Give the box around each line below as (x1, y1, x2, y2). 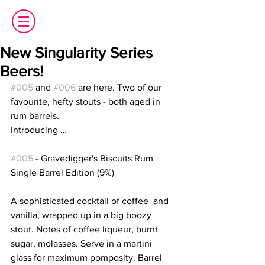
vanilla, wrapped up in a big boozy (11, 209, 154, 220)
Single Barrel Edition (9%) (11, 167, 114, 177)
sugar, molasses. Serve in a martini (11, 238, 157, 248)
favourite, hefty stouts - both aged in (11, 96, 163, 106)
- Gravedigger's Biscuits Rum (33, 153, 158, 163)
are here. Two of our (76, 82, 164, 92)
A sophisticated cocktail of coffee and (11, 195, 171, 206)
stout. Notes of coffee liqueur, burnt (11, 224, 160, 234)
